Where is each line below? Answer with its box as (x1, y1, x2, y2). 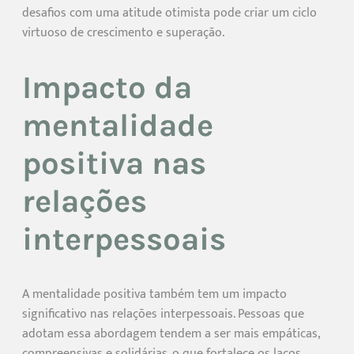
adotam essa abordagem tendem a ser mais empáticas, (22, 323, 319, 345)
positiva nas (22, 145, 206, 183)
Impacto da (22, 69, 192, 107)
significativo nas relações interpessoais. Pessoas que (22, 303, 304, 326)
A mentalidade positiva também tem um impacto (22, 284, 287, 306)
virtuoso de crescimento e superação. (22, 22, 224, 44)
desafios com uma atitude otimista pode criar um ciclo (22, 2, 317, 24)
